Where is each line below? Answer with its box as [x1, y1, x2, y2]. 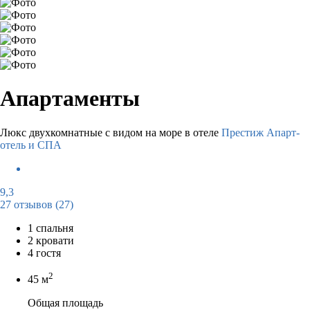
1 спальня [28, 221, 73, 234]
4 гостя [28, 246, 61, 259]
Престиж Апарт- [221, 126, 300, 138]
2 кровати [28, 234, 74, 246]
